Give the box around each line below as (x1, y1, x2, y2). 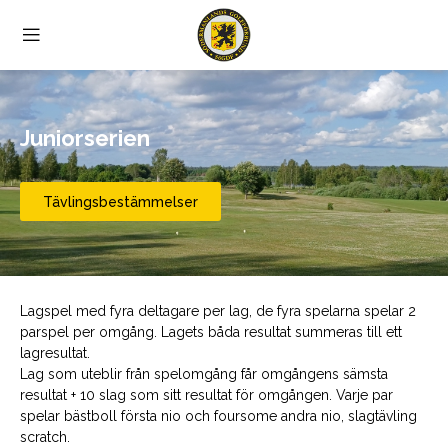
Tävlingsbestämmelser (43, 193, 198, 210)
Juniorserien (20, 125, 150, 151)
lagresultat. (20, 345, 90, 361)
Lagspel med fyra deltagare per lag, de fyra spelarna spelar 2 (20, 303, 416, 319)
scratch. (20, 429, 74, 445)
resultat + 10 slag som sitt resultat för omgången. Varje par (20, 387, 393, 403)
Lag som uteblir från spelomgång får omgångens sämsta (20, 366, 388, 382)
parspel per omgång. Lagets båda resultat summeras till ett (20, 324, 402, 340)
